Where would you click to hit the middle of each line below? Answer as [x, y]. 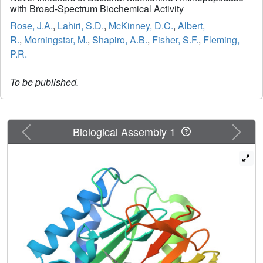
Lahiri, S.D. [81, 26]
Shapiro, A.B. [120, 40]
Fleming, [221, 40]
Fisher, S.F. [175, 40]
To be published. [44, 82]
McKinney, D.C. [141, 26]
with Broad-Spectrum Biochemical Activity [97, 9]
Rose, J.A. [31, 26]
